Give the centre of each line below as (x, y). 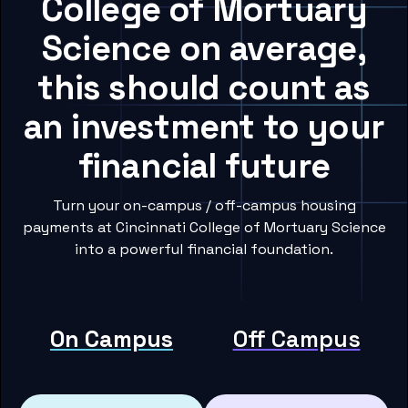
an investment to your (204, 127)
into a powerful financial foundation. (204, 250)
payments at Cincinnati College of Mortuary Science (204, 228)
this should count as (204, 88)
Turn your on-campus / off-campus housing (204, 206)
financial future (204, 166)
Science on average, (204, 49)
